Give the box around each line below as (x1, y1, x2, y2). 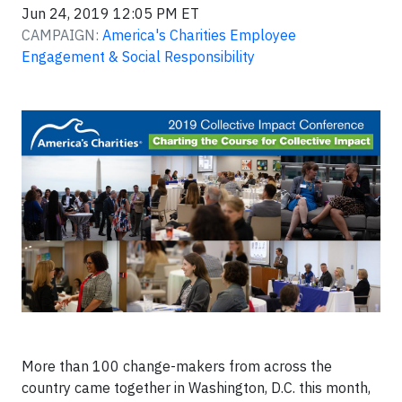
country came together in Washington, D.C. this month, (22, 379, 371, 397)
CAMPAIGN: (22, 26, 99, 44)
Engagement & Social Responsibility (22, 48, 255, 66)
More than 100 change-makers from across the (22, 357, 332, 375)
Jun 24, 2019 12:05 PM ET (22, 4, 199, 22)
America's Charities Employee (102, 26, 296, 44)
